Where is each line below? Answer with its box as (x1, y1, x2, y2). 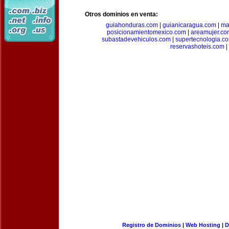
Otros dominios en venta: (85, 11, 158, 18)
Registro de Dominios (122, 222, 181, 228)
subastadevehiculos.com (102, 36, 171, 43)
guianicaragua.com (162, 21, 216, 29)
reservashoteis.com (170, 43, 224, 50)
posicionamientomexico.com (107, 29, 186, 36)
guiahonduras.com (105, 21, 158, 29)
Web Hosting (185, 222, 220, 228)
